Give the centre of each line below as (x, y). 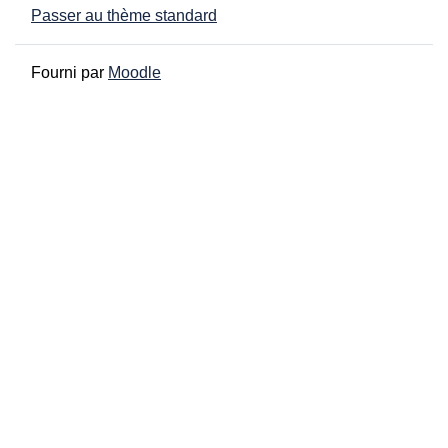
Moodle (134, 73)
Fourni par (69, 73)
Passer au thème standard (124, 16)
